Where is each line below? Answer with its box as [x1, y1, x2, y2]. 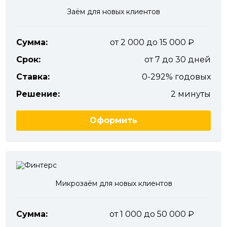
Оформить [90, 116, 137, 125]
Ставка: [16, 72, 50, 82]
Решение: [16, 89, 60, 99]
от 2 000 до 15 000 [110, 37, 188, 47]
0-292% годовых [142, 72, 211, 82]
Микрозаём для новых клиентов [55, 179, 172, 188]
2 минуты [171, 89, 211, 99]
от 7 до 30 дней [144, 55, 211, 64]
